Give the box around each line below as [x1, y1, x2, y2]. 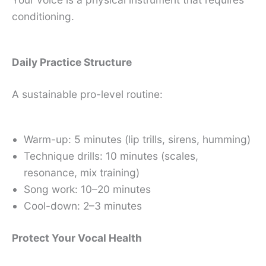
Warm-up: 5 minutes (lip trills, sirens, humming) [24, 133, 251, 146]
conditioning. [12, 10, 74, 23]
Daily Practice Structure [12, 55, 132, 68]
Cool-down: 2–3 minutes [24, 199, 142, 213]
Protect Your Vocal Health [12, 232, 142, 245]
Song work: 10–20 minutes [24, 183, 151, 196]
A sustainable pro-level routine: [12, 87, 163, 100]
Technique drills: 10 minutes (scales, [24, 150, 198, 163]
